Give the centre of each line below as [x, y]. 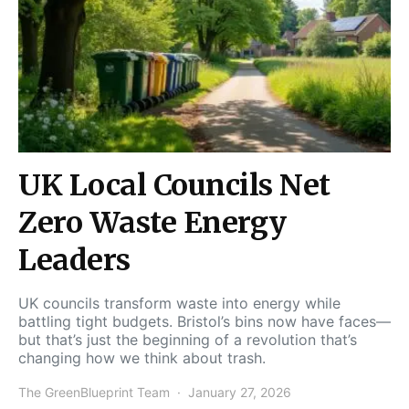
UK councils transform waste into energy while [179, 303]
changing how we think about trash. [142, 357]
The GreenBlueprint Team [94, 392]
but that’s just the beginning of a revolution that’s [188, 339]
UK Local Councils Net [174, 185]
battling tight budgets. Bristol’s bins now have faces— [204, 321]
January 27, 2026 [240, 392]
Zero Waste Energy [152, 222]
